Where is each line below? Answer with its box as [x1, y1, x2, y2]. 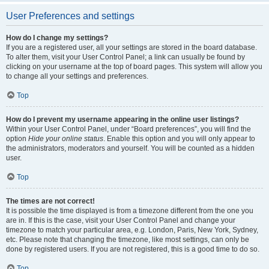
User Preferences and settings [6, 11, 134, 21]
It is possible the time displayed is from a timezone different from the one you [6, 207, 253, 215]
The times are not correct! [6, 197, 95, 205]
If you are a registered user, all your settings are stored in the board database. [6, 43, 257, 52]
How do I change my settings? [6, 34, 108, 42]
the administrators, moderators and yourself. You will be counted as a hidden [6, 144, 255, 153]
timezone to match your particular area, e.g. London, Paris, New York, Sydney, [6, 226, 258, 234]
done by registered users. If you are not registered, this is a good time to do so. [6, 245, 259, 253]
